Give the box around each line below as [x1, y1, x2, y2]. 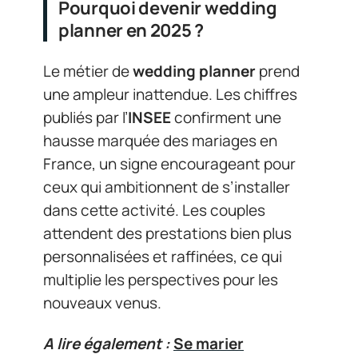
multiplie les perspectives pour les [43, 268, 278, 290]
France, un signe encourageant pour [43, 153, 296, 174]
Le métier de [43, 60, 133, 82]
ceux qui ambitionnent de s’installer [43, 176, 290, 197]
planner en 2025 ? [58, 18, 204, 42]
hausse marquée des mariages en [43, 129, 277, 151]
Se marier [173, 333, 244, 354]
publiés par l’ [43, 106, 128, 128]
